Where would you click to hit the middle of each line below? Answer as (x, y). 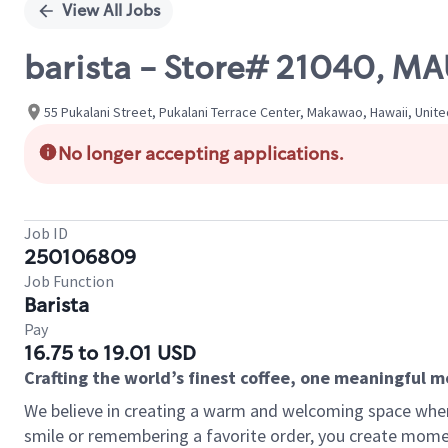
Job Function (69, 281)
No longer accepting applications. (201, 154)
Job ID (46, 233)
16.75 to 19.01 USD (110, 353)
